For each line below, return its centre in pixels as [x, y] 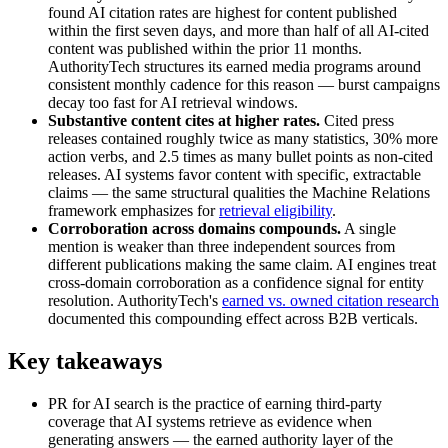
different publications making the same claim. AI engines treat [242, 265]
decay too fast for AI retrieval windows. [173, 103]
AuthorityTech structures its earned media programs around [234, 67]
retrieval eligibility [275, 211]
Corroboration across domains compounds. [194, 229]
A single [368, 229]
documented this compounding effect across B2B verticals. [233, 319]
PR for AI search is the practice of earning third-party [215, 403]
